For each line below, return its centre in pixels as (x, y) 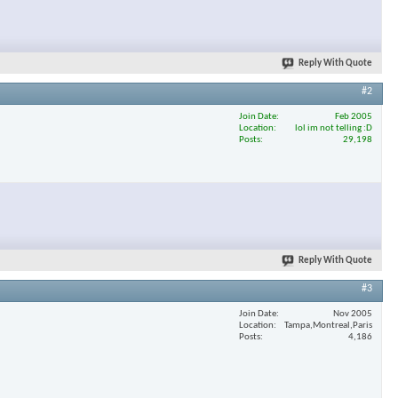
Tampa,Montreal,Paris (328, 325)
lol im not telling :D (334, 128)
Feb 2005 (354, 116)
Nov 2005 (353, 314)
